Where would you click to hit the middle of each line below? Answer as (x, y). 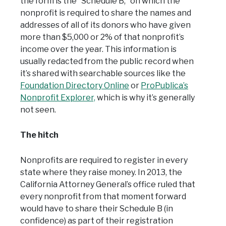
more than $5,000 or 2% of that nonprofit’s (102, 37)
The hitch (39, 135)
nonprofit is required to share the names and (106, 13)
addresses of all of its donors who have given (105, 25)
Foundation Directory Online (75, 86)
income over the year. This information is (98, 49)
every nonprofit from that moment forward (103, 197)
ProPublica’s (164, 86)
